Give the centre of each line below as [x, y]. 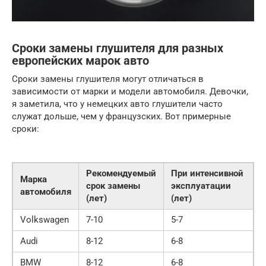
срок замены [113, 186]
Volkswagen [45, 220]
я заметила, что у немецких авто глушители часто [117, 104]
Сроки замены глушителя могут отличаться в [108, 79]
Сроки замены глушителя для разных [118, 49]
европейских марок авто [80, 61]
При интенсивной [207, 174]
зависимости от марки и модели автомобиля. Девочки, [130, 92]
